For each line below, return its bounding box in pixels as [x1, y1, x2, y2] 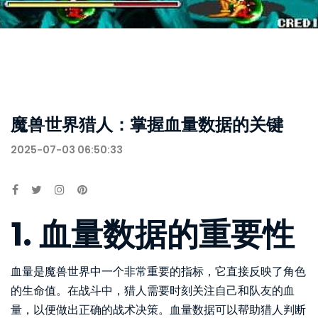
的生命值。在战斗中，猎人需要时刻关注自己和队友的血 [11, 283, 295, 299]
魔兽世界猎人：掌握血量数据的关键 [11, 113, 283, 136]
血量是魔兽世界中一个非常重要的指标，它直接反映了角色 [11, 263, 306, 280]
